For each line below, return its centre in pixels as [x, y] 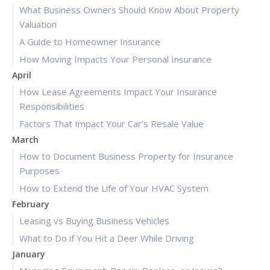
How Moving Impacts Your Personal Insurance [115, 59]
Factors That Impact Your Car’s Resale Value [111, 123]
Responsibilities [52, 106]
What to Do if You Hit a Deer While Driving [107, 238]
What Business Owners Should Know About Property [129, 9]
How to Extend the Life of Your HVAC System [114, 188]
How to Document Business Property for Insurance [126, 156]
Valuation [38, 24]
